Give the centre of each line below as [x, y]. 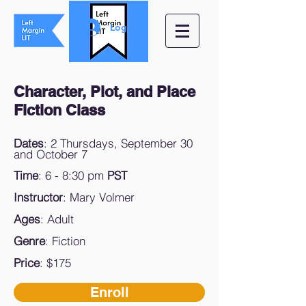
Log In [124, 27]
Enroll [109, 292]
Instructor [38, 197]
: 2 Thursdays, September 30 [118, 143]
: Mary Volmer [99, 197]
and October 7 [51, 154]
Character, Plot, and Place [105, 92]
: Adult [59, 219]
